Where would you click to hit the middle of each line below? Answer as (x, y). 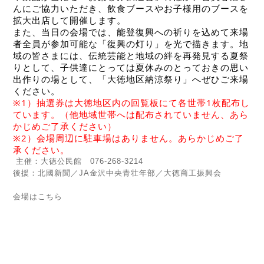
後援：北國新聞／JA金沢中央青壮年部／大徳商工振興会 (117, 173)
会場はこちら (38, 196)
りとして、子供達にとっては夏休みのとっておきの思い (131, 67)
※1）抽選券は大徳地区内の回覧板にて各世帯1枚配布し (131, 102)
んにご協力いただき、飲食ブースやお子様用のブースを (131, 8)
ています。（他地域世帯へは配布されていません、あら (131, 114)
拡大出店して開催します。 (70, 20)
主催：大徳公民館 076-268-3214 (78, 161)
